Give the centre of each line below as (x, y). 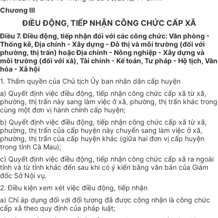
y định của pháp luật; (82, 208)
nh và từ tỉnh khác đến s (42, 167)
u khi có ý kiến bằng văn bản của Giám (146, 167)
